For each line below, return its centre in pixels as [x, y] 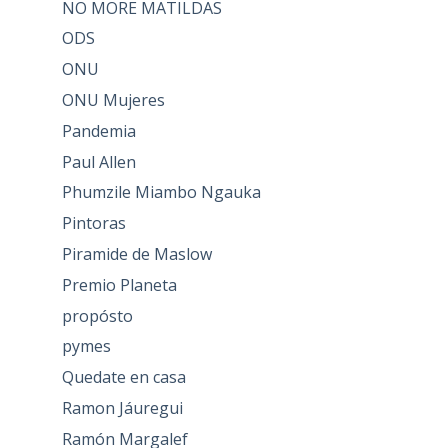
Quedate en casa [123, 377]
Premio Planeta [119, 284]
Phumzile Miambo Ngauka [161, 192]
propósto [97, 315]
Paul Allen [98, 161]
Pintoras [93, 223]
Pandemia [98, 130]
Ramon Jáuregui [122, 407]
